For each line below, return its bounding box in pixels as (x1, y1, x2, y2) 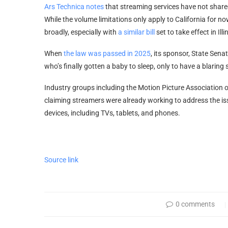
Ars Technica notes (44, 2, 104, 11)
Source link (44, 155, 78, 164)
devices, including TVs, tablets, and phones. (44, 108, 180, 117)
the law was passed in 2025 (64, 49, 151, 58)
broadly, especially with (44, 27, 118, 36)
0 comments (176, 199, 215, 208)
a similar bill (118, 27, 155, 36)
